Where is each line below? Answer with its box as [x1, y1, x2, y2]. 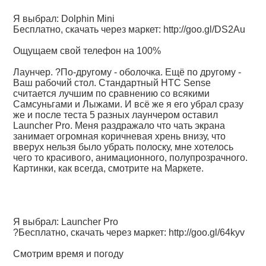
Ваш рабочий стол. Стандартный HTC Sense [13, 78, 211, 88]
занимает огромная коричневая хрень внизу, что [13, 131, 226, 141]
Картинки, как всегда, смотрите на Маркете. [13, 163, 204, 173]
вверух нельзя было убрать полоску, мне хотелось [13, 142, 234, 152]
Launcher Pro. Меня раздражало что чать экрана [13, 121, 226, 131]
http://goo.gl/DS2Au [163, 24, 246, 34]
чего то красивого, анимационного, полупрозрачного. [13, 153, 248, 163]
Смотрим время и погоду [13, 249, 124, 259]
